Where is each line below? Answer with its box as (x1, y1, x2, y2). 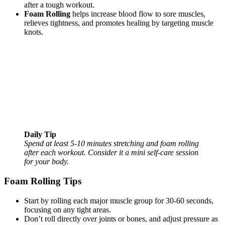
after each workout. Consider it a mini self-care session (24, 148, 198, 157)
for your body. (24, 157, 69, 166)
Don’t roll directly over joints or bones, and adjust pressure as (24, 214, 218, 223)
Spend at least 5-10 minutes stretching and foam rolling (24, 139, 199, 148)
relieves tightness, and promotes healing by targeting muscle (24, 19, 213, 28)
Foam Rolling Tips (4, 175, 81, 186)
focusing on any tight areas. (24, 205, 111, 214)
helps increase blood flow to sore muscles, (70, 10, 205, 19)
